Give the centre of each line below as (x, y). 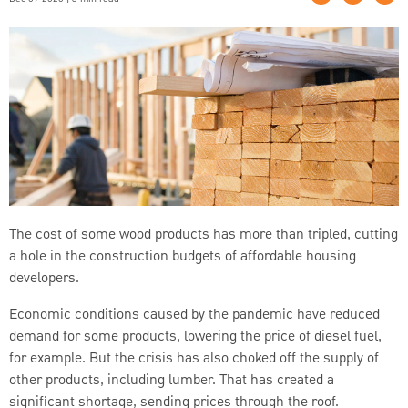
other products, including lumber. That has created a (172, 380)
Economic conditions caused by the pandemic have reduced (194, 315)
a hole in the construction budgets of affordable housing (183, 256)
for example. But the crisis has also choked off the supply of (194, 358)
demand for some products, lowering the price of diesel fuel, (195, 337)
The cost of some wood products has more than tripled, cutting (204, 235)
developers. (44, 278)
